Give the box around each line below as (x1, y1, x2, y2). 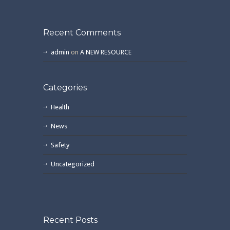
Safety (51, 141, 69, 149)
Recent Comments (43, 27, 121, 37)
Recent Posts (43, 215, 98, 225)
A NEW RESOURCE (80, 48, 131, 56)
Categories (43, 82, 87, 92)
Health (51, 103, 69, 111)
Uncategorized (51, 160, 94, 168)
